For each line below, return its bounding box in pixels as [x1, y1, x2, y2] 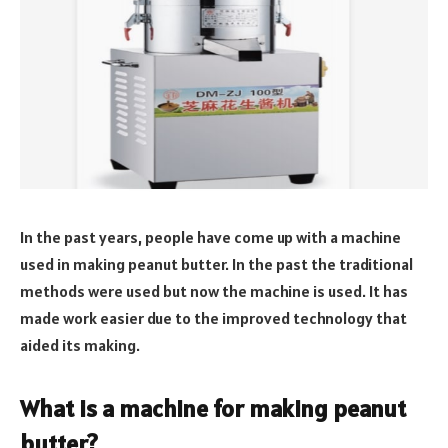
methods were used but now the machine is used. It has [20, 280, 408, 301]
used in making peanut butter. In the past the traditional [20, 253, 413, 274]
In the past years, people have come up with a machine [20, 226, 401, 247]
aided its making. [20, 334, 140, 355]
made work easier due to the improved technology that [20, 307, 407, 328]
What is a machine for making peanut [20, 392, 406, 424]
